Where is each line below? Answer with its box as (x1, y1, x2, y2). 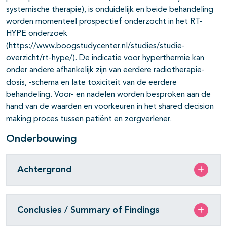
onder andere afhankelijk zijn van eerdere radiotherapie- (6, 66, 205, 75)
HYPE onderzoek (6, 30, 67, 39)
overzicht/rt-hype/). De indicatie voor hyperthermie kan (6, 54, 204, 63)
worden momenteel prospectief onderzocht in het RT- (6, 18, 203, 26)
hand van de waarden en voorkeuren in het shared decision (6, 103, 214, 111)
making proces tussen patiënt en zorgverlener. (6, 115, 172, 124)
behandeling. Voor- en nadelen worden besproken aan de (6, 91, 211, 99)
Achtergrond (17, 165, 71, 174)
